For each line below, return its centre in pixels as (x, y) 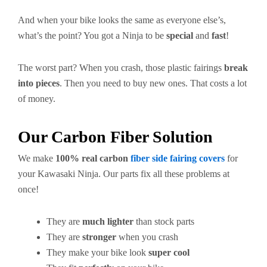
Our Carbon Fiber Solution (115, 137)
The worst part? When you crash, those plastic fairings (121, 68)
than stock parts (164, 221)
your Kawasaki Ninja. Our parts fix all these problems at (124, 174)
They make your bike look (97, 252)
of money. (37, 99)
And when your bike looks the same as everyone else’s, (122, 20)
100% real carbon (93, 158)
